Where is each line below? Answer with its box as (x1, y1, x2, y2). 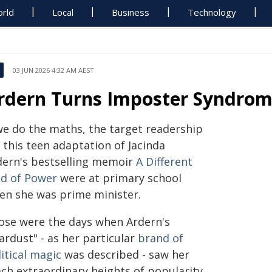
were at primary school (57, 171, 182, 185)
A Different (136, 154, 192, 169)
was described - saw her (61, 247, 189, 262)
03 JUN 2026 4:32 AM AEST (13, 66, 94, 75)
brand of (138, 231, 183, 245)
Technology (188, 6, 237, 18)
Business (112, 6, 150, 18)
